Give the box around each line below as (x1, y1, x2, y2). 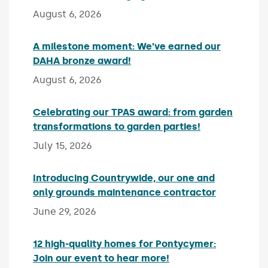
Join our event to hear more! (33, 252, 169, 264)
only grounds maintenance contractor (33, 186, 216, 198)
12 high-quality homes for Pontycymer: (33, 237, 216, 249)
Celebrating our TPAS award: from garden (33, 106, 233, 118)
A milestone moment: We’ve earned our (33, 40, 221, 52)
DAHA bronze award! (33, 54, 131, 66)
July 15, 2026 (33, 139, 92, 151)
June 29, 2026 (33, 205, 96, 217)
